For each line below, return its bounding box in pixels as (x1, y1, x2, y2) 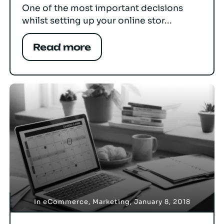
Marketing (92, 197, 130, 206)
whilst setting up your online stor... (22, 15, 172, 26)
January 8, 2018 (133, 197, 190, 206)
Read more (33, 41, 91, 52)
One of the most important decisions (22, 2, 183, 13)
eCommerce (42, 197, 88, 206)
